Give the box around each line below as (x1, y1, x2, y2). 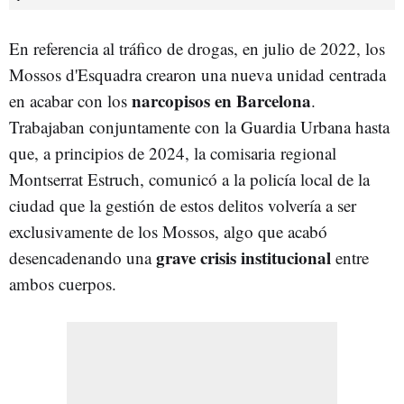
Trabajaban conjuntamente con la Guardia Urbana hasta (9, 115, 390, 138)
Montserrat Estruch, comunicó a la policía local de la (9, 167, 370, 190)
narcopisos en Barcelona (132, 87, 311, 113)
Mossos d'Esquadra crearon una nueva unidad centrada (9, 62, 386, 86)
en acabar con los (9, 88, 132, 112)
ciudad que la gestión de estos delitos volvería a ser (9, 193, 356, 216)
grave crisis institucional (156, 244, 331, 270)
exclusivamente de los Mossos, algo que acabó (9, 219, 327, 243)
